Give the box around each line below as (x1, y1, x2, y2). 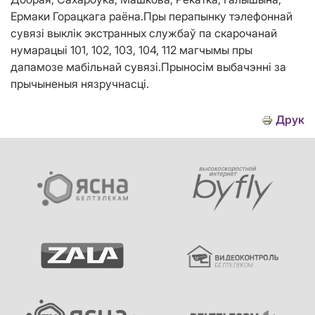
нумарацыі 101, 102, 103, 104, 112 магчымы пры (11, 43, 252, 58)
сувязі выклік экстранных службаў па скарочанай (11, 26, 277, 41)
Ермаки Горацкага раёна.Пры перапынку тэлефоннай (11, 9, 292, 24)
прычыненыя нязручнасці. (11, 77, 149, 91)
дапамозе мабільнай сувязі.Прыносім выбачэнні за (11, 60, 286, 75)
